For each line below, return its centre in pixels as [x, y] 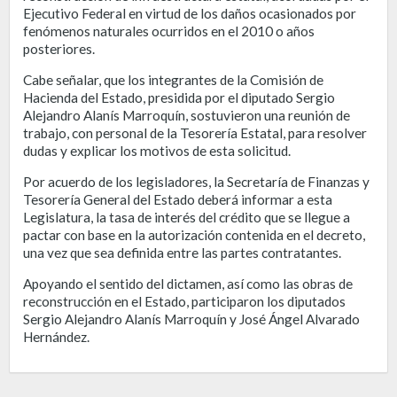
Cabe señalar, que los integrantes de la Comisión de [173, 79]
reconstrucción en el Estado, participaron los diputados [184, 301]
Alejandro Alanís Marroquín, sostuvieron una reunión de [187, 115]
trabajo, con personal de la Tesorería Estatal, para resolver [195, 132]
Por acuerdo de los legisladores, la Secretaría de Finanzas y [196, 181]
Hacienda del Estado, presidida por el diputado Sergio [179, 97]
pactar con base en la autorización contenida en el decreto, [194, 234]
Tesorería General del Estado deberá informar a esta [178, 199]
